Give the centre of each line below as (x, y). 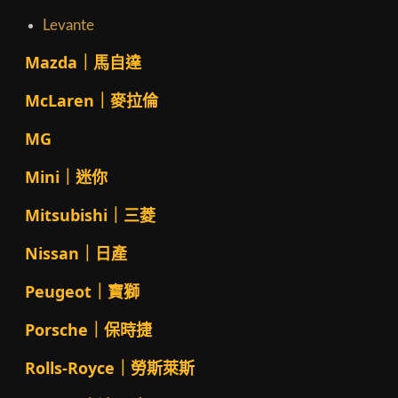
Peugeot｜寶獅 (82, 292)
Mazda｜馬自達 (83, 63)
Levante (68, 26)
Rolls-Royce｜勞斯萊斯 (109, 368)
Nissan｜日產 (76, 254)
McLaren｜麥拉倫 (91, 101)
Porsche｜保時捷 (88, 330)
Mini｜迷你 (66, 177)
